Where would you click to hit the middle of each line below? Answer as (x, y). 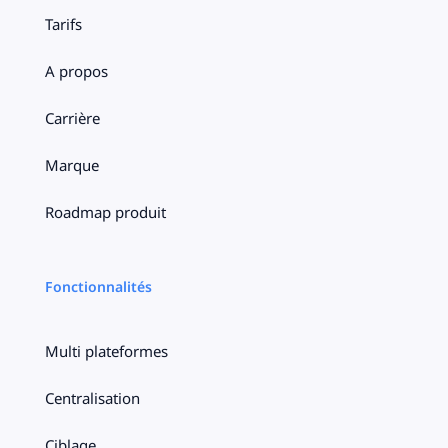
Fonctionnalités (98, 286)
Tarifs (63, 23)
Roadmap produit (105, 211)
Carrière (72, 117)
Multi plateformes (106, 350)
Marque (71, 164)
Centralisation (92, 397)
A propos (76, 70)
